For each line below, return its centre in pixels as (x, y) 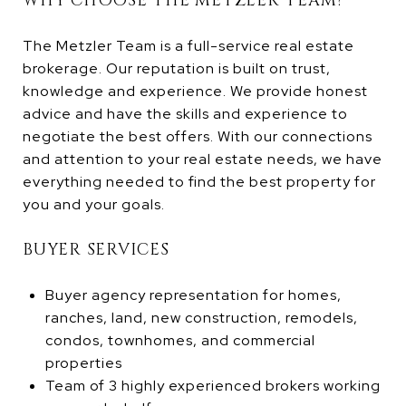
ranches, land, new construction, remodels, (201, 317)
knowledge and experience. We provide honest (195, 91)
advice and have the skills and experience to (185, 113)
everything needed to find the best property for (199, 181)
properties (83, 362)
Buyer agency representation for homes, (193, 295)
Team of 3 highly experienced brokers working (213, 385)
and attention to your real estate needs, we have (203, 159)
